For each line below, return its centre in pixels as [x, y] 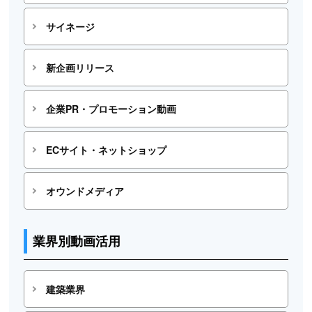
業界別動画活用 [77, 241]
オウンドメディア [85, 191]
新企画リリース [80, 68]
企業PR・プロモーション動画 [111, 109]
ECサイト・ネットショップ [106, 150]
